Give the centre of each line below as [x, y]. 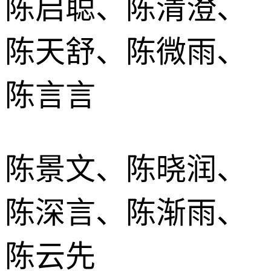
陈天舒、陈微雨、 [126, 52]
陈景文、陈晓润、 [126, 169]
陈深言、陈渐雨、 [126, 213]
